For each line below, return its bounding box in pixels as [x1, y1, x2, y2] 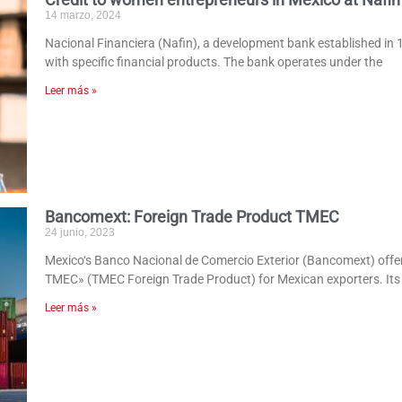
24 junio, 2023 [45, 225, 116, 239]
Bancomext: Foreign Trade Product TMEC [45, 206, 340, 226]
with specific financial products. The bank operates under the [45, 55, 383, 70]
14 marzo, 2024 [45, 9, 122, 22]
